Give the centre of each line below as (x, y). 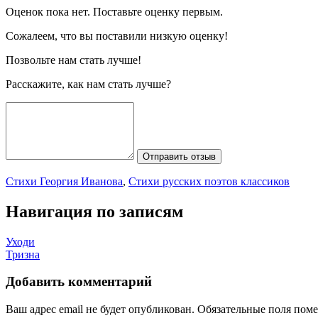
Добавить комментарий (79, 282)
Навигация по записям (94, 211)
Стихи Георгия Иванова (64, 181)
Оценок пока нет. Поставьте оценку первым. (114, 11)
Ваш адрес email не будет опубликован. (100, 309)
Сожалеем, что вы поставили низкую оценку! (117, 35)
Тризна (23, 254)
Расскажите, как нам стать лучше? (88, 84)
